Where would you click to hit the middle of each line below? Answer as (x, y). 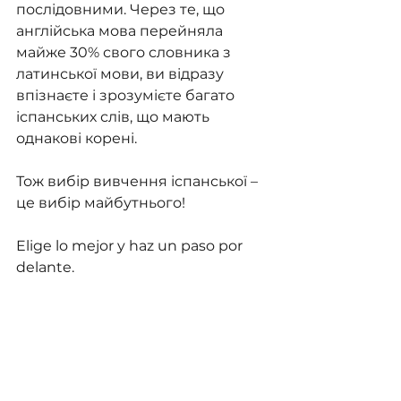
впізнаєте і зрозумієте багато (127, 95)
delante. (45, 267)
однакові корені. (77, 138)
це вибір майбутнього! (101, 203)
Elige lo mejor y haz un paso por (131, 246)
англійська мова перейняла (121, 31)
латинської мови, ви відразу (122, 74)
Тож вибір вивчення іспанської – (139, 181)
